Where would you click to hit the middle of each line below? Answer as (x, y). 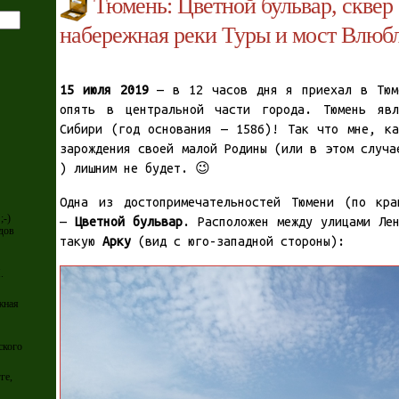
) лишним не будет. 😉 (135, 169)
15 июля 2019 (104, 90)
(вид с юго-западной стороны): (238, 242)
